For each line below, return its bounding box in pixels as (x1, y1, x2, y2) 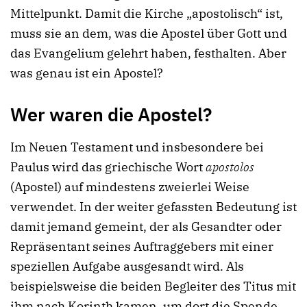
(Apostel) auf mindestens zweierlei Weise (10, 178, 249, 195)
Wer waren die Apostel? (10, 102, 212, 127)
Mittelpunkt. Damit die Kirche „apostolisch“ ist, (10, 5, 283, 21)
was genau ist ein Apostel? (10, 65, 163, 81)
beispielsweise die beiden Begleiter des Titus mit (10, 278, 296, 294)
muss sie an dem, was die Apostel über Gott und (10, 25, 287, 41)
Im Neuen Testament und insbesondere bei (10, 138, 264, 155)
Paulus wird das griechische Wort (10, 158, 206, 175)
